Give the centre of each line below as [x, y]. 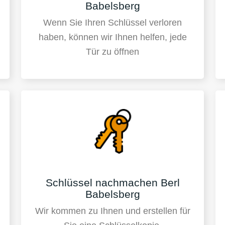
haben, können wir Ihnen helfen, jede [113, 37]
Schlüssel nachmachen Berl [113, 182]
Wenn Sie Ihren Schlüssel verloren [113, 23]
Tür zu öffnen [113, 52]
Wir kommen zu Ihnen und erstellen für [113, 211]
